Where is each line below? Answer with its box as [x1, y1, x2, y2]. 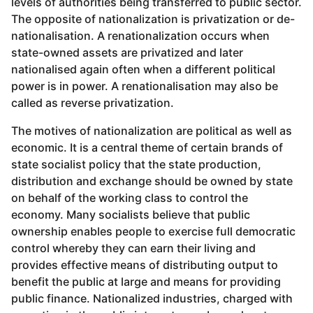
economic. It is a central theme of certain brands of [11, 140, 283, 155]
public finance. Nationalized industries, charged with [11, 291, 293, 306]
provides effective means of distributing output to [11, 258, 278, 272]
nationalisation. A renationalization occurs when [11, 29, 270, 43]
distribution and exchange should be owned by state [11, 174, 293, 189]
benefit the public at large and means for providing [11, 275, 281, 289]
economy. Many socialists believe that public [11, 208, 250, 222]
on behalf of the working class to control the [11, 191, 248, 205]
